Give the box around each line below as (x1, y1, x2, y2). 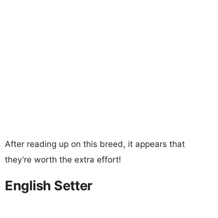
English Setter (5, 177, 93, 194)
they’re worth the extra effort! (5, 154, 121, 164)
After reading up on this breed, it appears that (5, 139, 185, 149)
